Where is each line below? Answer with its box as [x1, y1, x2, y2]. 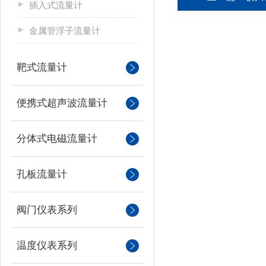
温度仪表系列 [17, 240, 77, 251]
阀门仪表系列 [17, 204, 77, 216]
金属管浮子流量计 [29, 26, 100, 36]
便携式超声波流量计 [17, 97, 107, 109]
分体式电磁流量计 [17, 133, 97, 144]
